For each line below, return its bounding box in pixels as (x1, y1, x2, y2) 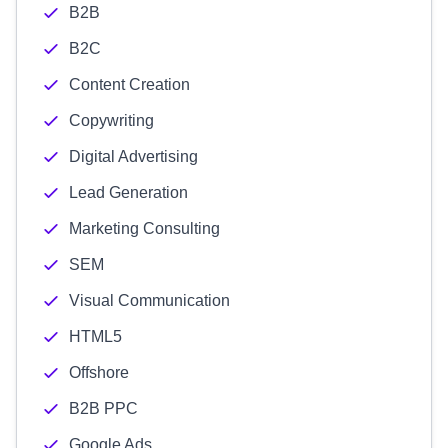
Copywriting (69, 112, 154, 129)
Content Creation (69, 76, 190, 93)
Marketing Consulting (69, 220, 220, 237)
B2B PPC (69, 400, 138, 417)
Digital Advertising (69, 148, 198, 165)
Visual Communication (69, 292, 230, 309)
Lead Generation (69, 184, 188, 201)
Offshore (69, 364, 129, 381)
